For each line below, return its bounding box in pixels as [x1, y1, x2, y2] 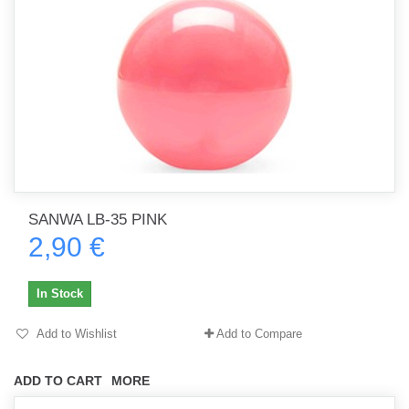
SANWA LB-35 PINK [28, 211, 167, 228]
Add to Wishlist [34, 327, 117, 341]
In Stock [37, 287, 83, 300]
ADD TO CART [14, 373, 102, 388]
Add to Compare [216, 327, 302, 341]
